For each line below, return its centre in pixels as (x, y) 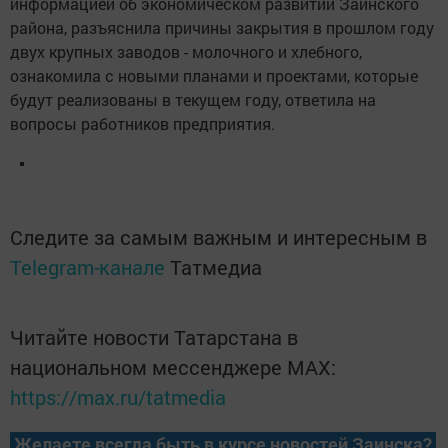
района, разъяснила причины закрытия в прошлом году (222, 28)
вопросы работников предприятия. (142, 124)
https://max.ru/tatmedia (118, 397)
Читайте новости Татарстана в (154, 337)
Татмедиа (216, 267)
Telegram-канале (87, 267)
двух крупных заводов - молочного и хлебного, (186, 52)
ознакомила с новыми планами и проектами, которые (214, 76)
